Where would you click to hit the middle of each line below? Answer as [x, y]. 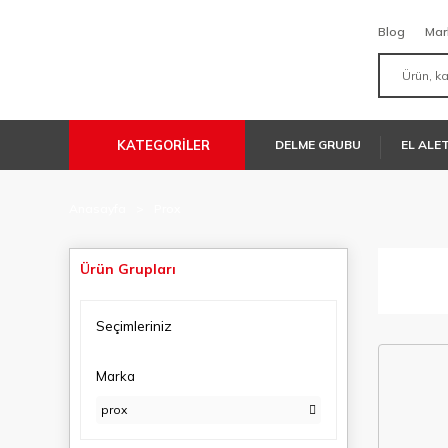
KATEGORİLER [163, 144]
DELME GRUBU [318, 144]
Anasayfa [97, 208]
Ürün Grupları [128, 269]
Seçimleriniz [134, 326]
